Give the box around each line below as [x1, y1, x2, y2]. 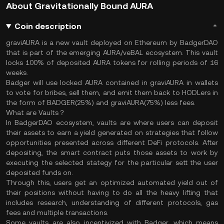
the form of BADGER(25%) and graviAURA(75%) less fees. [6, 98, 197, 106]
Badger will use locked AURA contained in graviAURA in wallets [6, 78, 218, 86]
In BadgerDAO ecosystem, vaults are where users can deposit [6, 118, 218, 126]
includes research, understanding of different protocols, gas [6, 198, 218, 206]
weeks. [6, 68, 30, 76]
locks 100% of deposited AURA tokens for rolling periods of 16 [6, 58, 218, 66]
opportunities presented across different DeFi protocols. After [6, 138, 218, 146]
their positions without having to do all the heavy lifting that [6, 188, 218, 196]
